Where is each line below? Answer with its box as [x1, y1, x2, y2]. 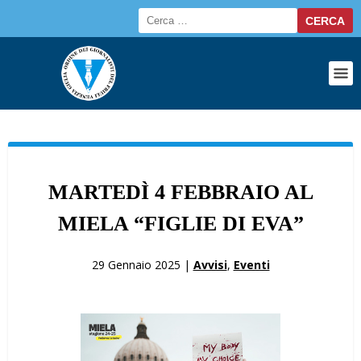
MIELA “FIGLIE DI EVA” [57, 211, 304, 235]
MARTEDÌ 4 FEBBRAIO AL [48, 180, 313, 204]
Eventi [233, 257, 270, 273]
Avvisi [193, 257, 227, 273]
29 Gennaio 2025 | [91, 257, 193, 273]
